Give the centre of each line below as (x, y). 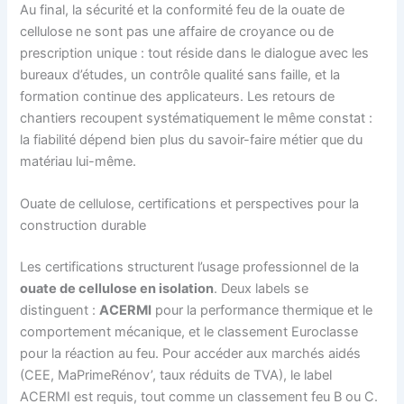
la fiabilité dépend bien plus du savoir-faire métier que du (192, 139)
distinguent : (60, 310)
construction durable (83, 226)
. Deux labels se (262, 288)
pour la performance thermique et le (262, 310)
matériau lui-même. (78, 161)
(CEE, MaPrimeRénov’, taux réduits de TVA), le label (176, 375)
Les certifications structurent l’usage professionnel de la (190, 266)
